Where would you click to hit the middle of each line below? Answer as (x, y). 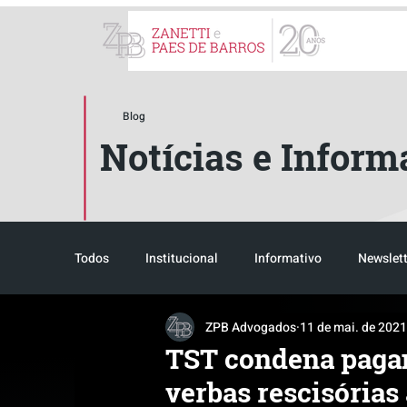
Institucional (182, 258)
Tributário (271, 331)
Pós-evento (368, 331)
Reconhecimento (159, 331)
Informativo (288, 258)
